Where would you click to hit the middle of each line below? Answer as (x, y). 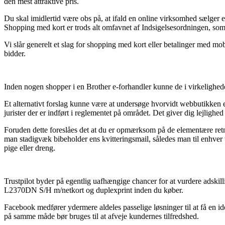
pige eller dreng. (30, 148)
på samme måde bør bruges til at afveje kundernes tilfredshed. (101, 216)
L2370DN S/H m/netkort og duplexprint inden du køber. (94, 190)
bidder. (15, 53)
